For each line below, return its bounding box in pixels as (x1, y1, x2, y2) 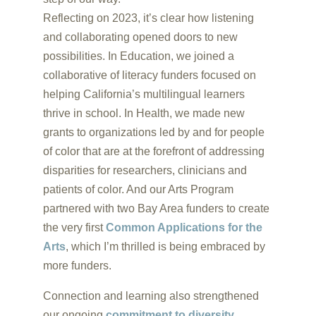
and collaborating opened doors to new (42, 31, 238, 43)
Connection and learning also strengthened (42, 290, 259, 302)
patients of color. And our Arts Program (42, 183, 233, 195)
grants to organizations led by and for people (42, 126, 265, 138)
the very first (42, 221, 106, 233)
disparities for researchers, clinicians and (42, 164, 247, 176)
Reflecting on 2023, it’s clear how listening (42, 12, 254, 24)
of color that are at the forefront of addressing (42, 145, 265, 157)
